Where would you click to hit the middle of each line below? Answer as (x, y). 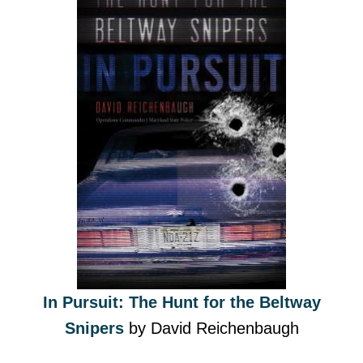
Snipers (94, 328)
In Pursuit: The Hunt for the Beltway (181, 302)
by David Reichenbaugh (211, 328)
